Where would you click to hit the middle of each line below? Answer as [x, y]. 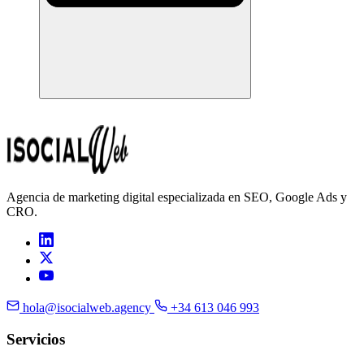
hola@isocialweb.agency [87, 307]
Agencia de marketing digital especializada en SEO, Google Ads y [177, 197]
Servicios [36, 339]
